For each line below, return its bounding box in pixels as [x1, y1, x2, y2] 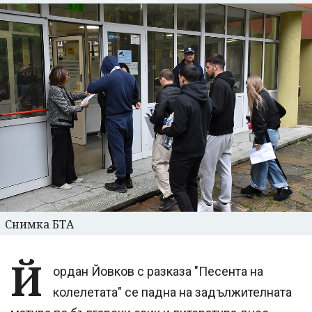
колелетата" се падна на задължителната [53, 285, 292, 300]
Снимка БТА [5, 217, 74, 233]
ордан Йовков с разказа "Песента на [53, 264, 263, 279]
